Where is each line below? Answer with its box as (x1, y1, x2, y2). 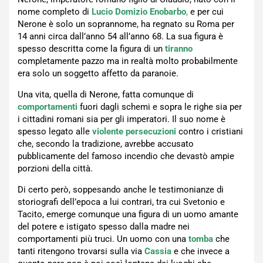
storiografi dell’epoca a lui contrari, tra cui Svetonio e (18, 197, 225, 208)
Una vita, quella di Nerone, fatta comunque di (18, 89, 194, 100)
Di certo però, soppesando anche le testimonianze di (18, 184, 224, 195)
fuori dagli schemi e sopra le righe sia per (77, 102, 242, 113)
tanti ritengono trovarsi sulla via (18, 246, 144, 257)
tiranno (165, 43, 193, 55)
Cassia (144, 246, 171, 257)
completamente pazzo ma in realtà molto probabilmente (18, 56, 238, 67)
